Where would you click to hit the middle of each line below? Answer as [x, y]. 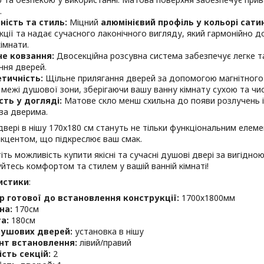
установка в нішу [108, 231]
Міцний [84, 22]
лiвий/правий [105, 242]
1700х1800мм [208, 198]
